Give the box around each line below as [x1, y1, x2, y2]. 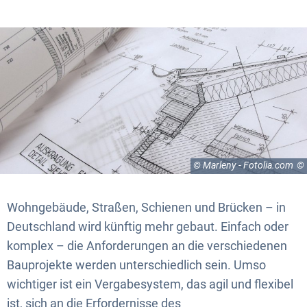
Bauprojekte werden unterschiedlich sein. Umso [7, 257, 266, 272]
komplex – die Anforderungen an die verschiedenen [7, 238, 287, 253]
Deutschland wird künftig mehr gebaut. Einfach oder [7, 219, 288, 234]
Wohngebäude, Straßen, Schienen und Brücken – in [7, 199, 286, 214]
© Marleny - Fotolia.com [193, 160, 294, 171]
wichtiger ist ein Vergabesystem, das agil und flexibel [7, 276, 293, 291]
